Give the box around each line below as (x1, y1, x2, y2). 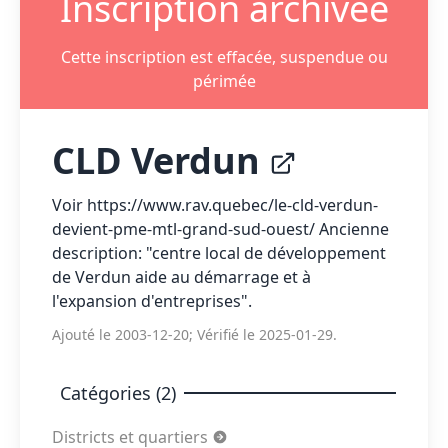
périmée (192, 70, 256, 92)
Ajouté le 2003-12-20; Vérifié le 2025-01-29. (52, 325, 337, 344)
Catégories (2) (60, 381, 176, 405)
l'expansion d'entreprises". (52, 290, 252, 312)
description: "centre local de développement (52, 242, 386, 264)
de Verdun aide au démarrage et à (52, 266, 311, 288)
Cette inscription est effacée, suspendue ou (60, 46, 388, 68)
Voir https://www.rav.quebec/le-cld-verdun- (52, 194, 378, 216)
